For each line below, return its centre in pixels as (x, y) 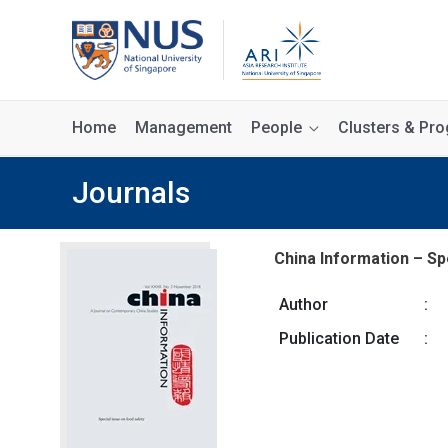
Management (183, 127)
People (276, 127)
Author (303, 304)
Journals (131, 192)
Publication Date (338, 338)
